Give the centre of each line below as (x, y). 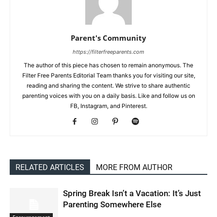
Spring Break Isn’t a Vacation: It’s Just (132, 194)
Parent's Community (108, 38)
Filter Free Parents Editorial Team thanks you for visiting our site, (108, 76)
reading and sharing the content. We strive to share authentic (108, 86)
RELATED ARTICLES (50, 168)
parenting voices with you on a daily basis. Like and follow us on (108, 96)
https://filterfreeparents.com (108, 52)
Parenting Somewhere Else (112, 205)
